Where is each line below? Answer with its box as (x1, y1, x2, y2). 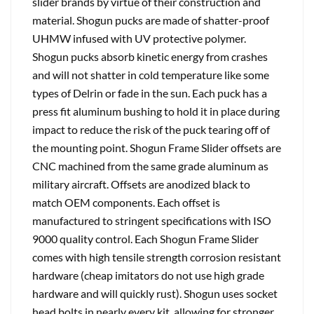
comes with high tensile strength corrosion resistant (32, 250, 281, 264)
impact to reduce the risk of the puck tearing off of (32, 123, 270, 136)
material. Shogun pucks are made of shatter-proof (32, 13, 269, 27)
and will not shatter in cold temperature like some (32, 68, 269, 81)
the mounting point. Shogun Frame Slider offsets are (32, 141, 281, 154)
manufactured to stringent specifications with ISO (32, 214, 271, 227)
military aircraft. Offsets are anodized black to (32, 177, 250, 191)
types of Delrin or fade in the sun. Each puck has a (32, 86, 267, 100)
